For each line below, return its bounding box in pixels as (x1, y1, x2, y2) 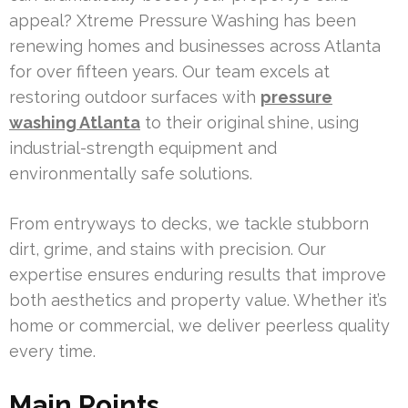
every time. (9, 341, 96, 361)
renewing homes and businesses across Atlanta (9, 36, 381, 56)
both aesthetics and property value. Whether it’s (9, 290, 387, 310)
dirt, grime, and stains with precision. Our (9, 239, 326, 259)
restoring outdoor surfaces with (9, 87, 260, 107)
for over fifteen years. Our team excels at (9, 61, 330, 81)
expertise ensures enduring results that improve (9, 264, 386, 284)
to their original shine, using (140, 112, 359, 132)
